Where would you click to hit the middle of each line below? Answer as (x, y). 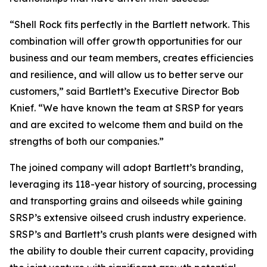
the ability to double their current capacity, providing (132, 251)
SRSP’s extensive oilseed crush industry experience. (128, 218)
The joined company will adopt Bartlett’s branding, (126, 167)
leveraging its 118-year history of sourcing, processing (133, 184)
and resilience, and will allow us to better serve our (126, 74)
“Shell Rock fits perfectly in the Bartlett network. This (130, 24)
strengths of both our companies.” (87, 141)
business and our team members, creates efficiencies (131, 58)
